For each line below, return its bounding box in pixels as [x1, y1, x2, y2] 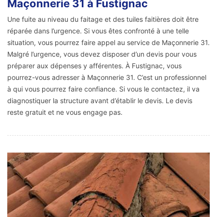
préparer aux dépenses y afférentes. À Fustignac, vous [7, 61, 182, 70]
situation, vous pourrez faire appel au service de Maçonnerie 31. [7, 38, 210, 46]
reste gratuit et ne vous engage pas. [7, 108, 123, 116]
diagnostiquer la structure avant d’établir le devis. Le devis [7, 96, 192, 105]
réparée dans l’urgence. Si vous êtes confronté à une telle [7, 26, 189, 35]
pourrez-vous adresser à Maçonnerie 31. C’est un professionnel [7, 73, 206, 81]
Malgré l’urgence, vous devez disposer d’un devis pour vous [7, 49, 197, 58]
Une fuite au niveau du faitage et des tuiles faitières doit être [7, 15, 199, 23]
